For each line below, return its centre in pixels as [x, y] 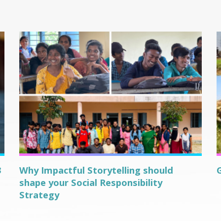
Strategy [39, 194]
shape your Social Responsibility [91, 182]
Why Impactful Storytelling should [96, 170]
